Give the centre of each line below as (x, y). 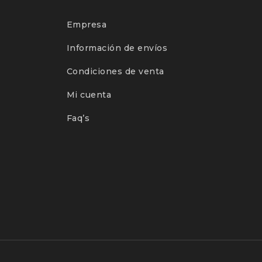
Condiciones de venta (115, 71)
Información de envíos (117, 48)
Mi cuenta (89, 95)
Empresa (87, 25)
